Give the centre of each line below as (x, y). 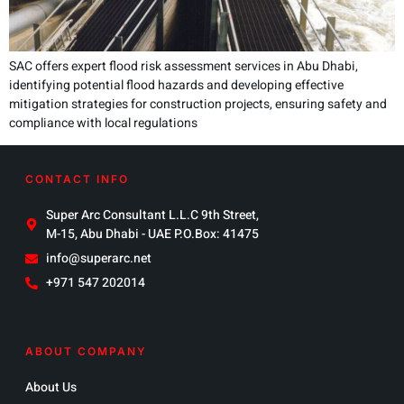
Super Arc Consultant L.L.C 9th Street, (152, 216)
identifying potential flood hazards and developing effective (176, 85)
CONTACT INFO (77, 179)
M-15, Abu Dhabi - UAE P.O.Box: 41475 (152, 234)
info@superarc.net (98, 259)
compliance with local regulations (103, 123)
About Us (51, 388)
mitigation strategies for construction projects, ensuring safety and (198, 104)
